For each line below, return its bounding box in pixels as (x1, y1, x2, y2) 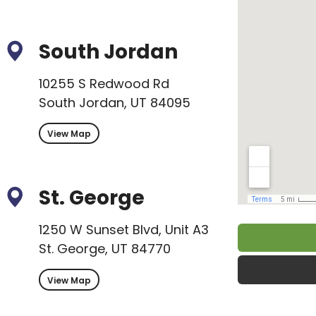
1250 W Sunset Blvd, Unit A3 (39, 221, 209, 239)
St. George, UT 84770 (39, 240, 171, 258)
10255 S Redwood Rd (39, 75, 170, 93)
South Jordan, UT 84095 (39, 94, 191, 112)
